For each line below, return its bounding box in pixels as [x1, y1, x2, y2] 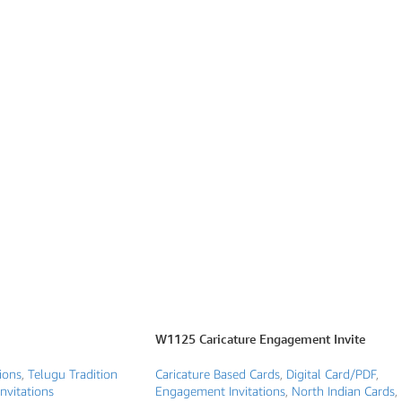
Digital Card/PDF [286, 366, 376, 382]
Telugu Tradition [27, 366, 118, 382]
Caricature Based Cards [155, 366, 280, 382]
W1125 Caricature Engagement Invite [155, 330, 365, 348]
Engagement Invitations [155, 383, 285, 399]
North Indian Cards [292, 383, 395, 399]
